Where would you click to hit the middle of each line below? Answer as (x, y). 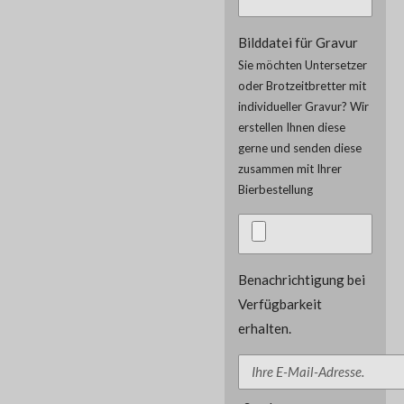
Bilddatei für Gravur (298, 42)
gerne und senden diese (300, 147)
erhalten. (265, 328)
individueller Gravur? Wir (303, 106)
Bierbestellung (275, 189)
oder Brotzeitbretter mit (302, 85)
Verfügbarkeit (280, 303)
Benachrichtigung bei (302, 279)
